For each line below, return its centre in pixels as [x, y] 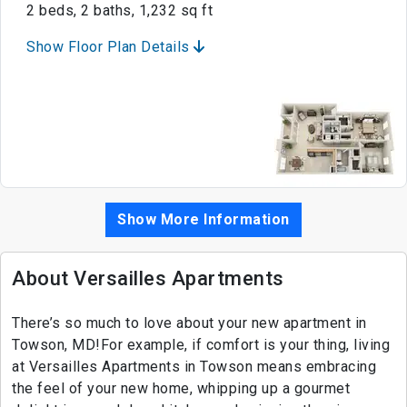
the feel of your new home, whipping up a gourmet [181, 389]
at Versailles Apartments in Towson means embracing [194, 367]
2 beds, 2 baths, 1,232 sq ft [119, 11]
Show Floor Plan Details [110, 47]
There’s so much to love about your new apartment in [189, 323]
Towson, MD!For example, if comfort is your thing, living [201, 345]
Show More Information [203, 220]
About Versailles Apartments [148, 279]
